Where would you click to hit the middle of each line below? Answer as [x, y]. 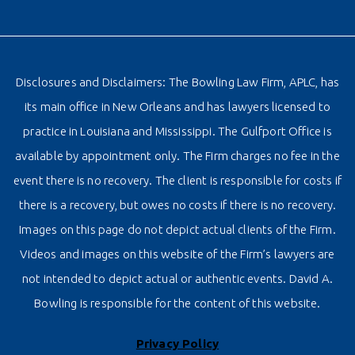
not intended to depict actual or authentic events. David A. [177, 279]
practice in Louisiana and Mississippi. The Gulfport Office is [177, 132]
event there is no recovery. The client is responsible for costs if [177, 181]
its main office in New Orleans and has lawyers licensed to [177, 107]
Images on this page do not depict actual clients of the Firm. [177, 230]
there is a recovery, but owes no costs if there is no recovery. [177, 205]
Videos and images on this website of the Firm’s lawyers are [177, 254]
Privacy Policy [177, 344]
